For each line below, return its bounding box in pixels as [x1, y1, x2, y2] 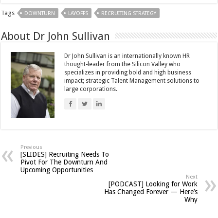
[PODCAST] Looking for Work [108, 180, 198, 188]
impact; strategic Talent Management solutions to [64, 77, 200, 84]
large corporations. [64, 85, 118, 92]
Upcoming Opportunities [20, 165, 93, 174]
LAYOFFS [68, 10, 89, 17]
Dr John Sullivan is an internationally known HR [64, 52, 190, 59]
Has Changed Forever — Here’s [104, 187, 198, 196]
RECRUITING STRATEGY [101, 10, 157, 17]
